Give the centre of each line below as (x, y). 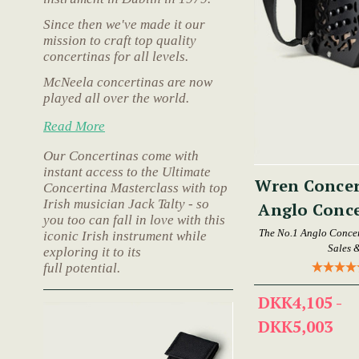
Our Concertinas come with (121, 155)
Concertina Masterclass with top (135, 188)
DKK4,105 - (299, 302)
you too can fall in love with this (136, 220)
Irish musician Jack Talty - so (126, 204)
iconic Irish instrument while (125, 236)
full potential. (82, 268)
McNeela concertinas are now (128, 82)
